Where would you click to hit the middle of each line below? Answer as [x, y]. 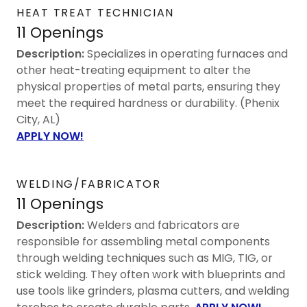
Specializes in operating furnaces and [186, 53]
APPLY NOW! [50, 136]
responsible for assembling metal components [143, 241]
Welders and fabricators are [162, 225]
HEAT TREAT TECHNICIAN [95, 12]
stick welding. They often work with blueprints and [151, 274]
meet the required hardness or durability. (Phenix [148, 103]
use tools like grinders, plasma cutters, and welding [153, 291]
